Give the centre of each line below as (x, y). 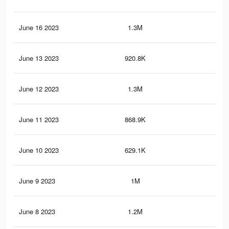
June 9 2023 (37, 181)
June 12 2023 (39, 89)
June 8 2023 (37, 212)
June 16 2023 (39, 28)
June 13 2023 (39, 58)
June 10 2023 (39, 150)
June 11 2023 (39, 120)
